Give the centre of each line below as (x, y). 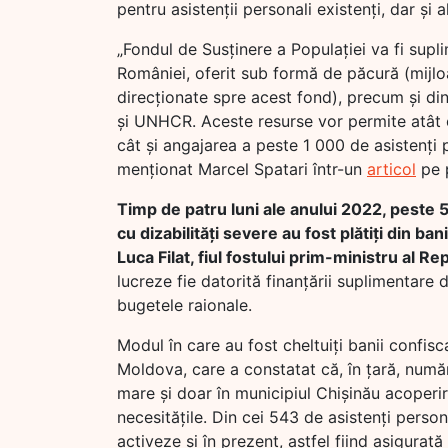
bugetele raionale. (184, 305)
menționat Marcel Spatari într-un (242, 169)
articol (391, 169)
